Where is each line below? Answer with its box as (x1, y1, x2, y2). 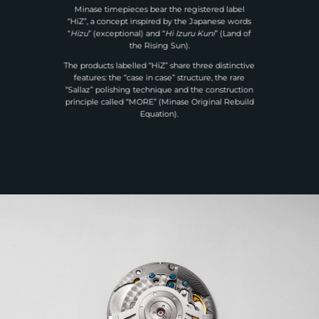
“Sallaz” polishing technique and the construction (65, 85, 253, 95)
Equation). (140, 109, 179, 120)
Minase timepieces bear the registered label (74, 4, 245, 15)
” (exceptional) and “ (88, 28, 165, 39)
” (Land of (214, 28, 251, 39)
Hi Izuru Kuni (164, 28, 215, 39)
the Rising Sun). (129, 41, 190, 51)
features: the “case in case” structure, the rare (73, 73, 245, 83)
